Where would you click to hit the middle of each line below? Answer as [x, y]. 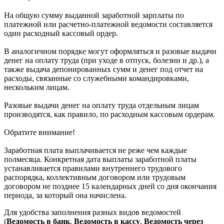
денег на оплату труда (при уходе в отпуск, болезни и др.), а [106, 60]
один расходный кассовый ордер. [61, 33]
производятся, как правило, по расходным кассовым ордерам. [109, 114]
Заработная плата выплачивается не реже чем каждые [95, 150]
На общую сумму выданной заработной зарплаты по [94, 15]
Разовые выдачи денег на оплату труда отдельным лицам [101, 105]
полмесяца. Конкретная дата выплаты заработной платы [100, 159]
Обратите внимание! [39, 132]
